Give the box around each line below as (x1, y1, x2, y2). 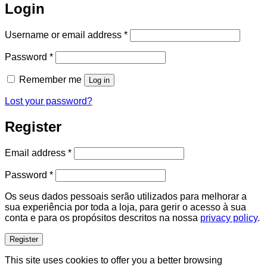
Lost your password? (5, 96, 92, 107)
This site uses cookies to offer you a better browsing (5, 254, 222, 265)
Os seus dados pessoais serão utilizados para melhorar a (5, 191, 247, 201)
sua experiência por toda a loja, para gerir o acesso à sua (5, 201, 246, 212)
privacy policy (200, 212, 257, 223)
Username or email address (5, 30, 124, 41)
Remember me (19, 74, 82, 85)
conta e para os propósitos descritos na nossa (5, 212, 200, 223)
